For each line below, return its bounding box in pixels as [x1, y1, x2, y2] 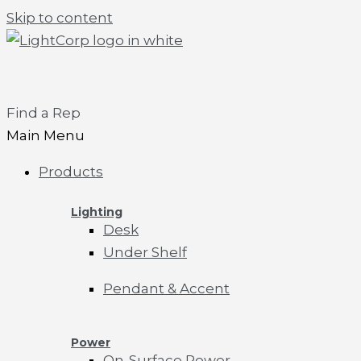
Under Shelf [103, 244, 187, 260]
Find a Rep [6, 105, 81, 121]
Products [39, 164, 103, 180]
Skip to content [6, 10, 113, 26]
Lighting [71, 205, 122, 219]
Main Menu [6, 127, 85, 143]
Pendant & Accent [103, 280, 230, 297]
